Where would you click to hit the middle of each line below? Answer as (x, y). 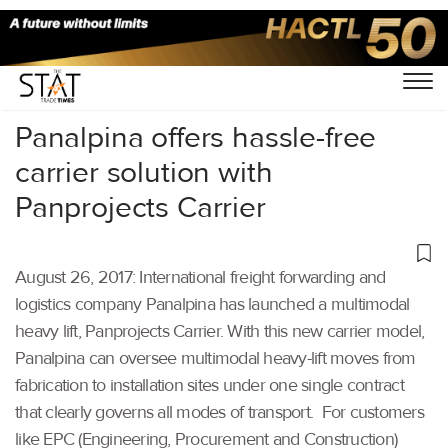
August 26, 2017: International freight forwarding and (200, 277)
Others (97, 67)
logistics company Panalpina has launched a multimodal (212, 304)
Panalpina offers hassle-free (196, 137)
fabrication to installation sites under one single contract (209, 385)
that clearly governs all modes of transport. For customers (219, 412)
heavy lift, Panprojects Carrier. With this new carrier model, (220, 331)
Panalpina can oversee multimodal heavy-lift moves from (215, 358)
